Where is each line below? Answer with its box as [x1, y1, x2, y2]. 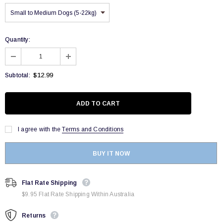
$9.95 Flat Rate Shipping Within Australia [22, 191, 135, 198]
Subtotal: [5, 72, 30, 79]
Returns [22, 212, 46, 219]
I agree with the [18, 126, 61, 133]
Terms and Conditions [62, 126, 124, 133]
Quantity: [5, 36, 30, 43]
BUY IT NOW [92, 150, 130, 157]
